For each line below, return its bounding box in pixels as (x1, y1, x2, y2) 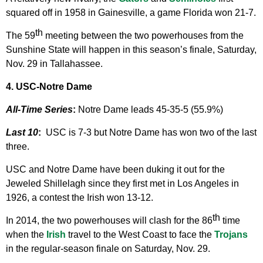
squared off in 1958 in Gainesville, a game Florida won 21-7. (6, 8, 256, 18)
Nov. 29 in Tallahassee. (6, 59, 103, 69)
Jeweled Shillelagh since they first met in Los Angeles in (6, 178, 239, 189)
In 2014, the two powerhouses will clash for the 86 (6, 215, 213, 226)
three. (6, 141, 29, 152)
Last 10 (6, 127, 38, 138)
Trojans (214, 230, 248, 240)
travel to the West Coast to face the (66, 230, 214, 240)
